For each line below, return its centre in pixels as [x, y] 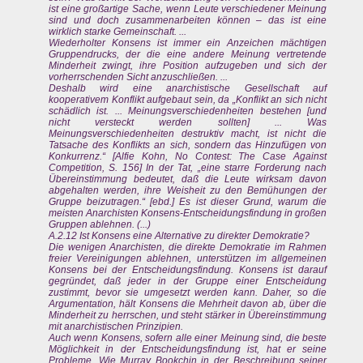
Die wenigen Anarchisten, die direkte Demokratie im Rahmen [188, 248]
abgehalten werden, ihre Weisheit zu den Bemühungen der [188, 191]
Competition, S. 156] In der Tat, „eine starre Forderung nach [188, 168]
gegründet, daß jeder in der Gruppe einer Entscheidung [188, 282]
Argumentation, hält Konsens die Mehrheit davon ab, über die [188, 304]
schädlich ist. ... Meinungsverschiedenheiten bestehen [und [188, 111]
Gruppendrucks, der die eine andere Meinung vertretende [188, 55]
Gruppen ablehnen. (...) [100, 225]
